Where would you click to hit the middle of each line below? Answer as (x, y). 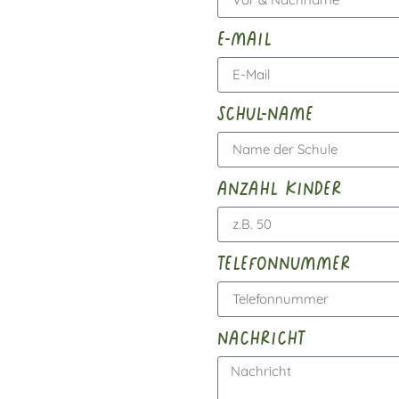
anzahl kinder (279, 187)
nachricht (261, 336)
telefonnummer (284, 261)
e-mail (244, 37)
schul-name (265, 112)
